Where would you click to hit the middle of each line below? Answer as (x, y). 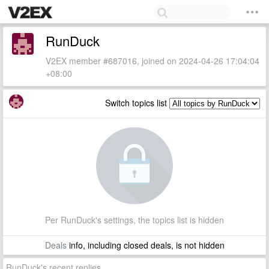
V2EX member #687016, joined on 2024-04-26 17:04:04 (153, 61)
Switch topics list (137, 103)
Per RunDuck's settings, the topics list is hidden (134, 220)
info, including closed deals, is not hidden (145, 245)
